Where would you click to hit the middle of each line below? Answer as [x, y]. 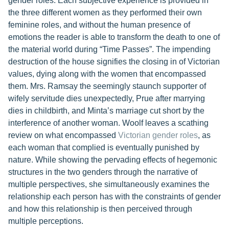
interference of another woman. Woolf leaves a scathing [108, 123]
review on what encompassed [63, 135]
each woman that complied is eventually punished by [104, 147]
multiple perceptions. [46, 221]
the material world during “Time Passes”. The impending [109, 49]
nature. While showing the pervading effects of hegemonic [113, 160]
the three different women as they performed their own [105, 13]
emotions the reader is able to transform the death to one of [114, 37]
